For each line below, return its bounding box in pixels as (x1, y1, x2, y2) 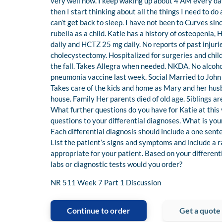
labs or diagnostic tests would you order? (51, 160, 182, 169)
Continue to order (67, 206, 130, 216)
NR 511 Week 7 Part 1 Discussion (51, 178, 161, 187)
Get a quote (179, 206, 221, 216)
